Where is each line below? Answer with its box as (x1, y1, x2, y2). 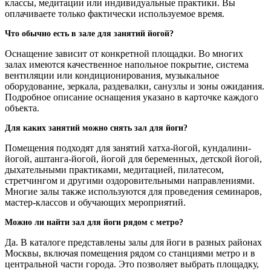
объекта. (5, 103, 39, 114)
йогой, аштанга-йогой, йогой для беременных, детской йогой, (5, 154, 262, 165)
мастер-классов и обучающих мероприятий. (5, 197, 186, 208)
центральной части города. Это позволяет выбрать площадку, (5, 259, 259, 270)
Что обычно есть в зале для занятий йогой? (5, 29, 174, 39)
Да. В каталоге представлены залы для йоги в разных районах (5, 237, 262, 248)
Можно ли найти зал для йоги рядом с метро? (5, 218, 183, 227)
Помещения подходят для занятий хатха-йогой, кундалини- (5, 143, 251, 154)
